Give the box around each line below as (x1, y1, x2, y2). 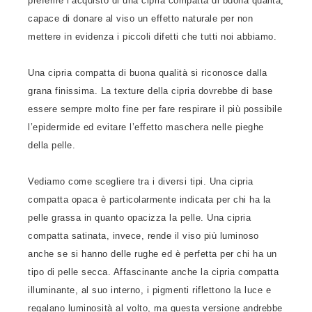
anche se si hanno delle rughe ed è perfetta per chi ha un (28, 249, 277, 259)
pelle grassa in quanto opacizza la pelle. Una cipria (28, 212, 251, 223)
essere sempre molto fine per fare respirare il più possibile (28, 104, 282, 114)
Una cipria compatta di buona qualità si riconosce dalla (28, 68, 267, 78)
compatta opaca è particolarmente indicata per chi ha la (28, 194, 271, 205)
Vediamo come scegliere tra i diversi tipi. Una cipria (28, 176, 253, 187)
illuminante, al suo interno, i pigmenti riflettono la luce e (28, 285, 271, 295)
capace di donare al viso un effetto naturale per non (28, 13, 253, 24)
